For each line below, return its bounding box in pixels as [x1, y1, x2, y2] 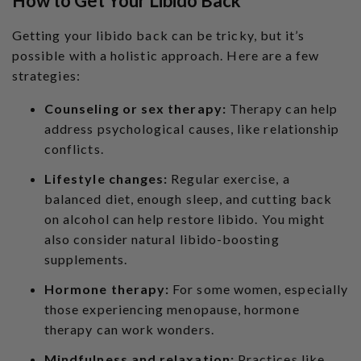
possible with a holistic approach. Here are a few [12, 47, 320, 63]
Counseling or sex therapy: [44, 100, 226, 116]
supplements [44, 251, 124, 267]
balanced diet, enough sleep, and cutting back [44, 190, 333, 206]
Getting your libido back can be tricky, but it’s [12, 27, 305, 43]
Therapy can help [226, 100, 338, 116]
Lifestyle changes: [44, 170, 168, 186]
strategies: [12, 67, 81, 83]
